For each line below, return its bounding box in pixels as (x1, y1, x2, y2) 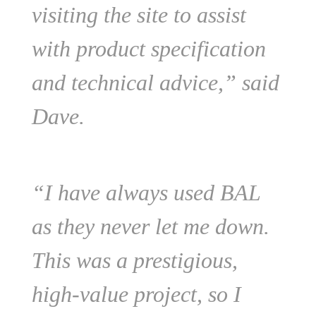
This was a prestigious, (31, 248, 238, 274)
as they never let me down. (31, 214, 269, 240)
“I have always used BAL (31, 180, 260, 206)
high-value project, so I (31, 281, 241, 308)
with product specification (31, 36, 266, 62)
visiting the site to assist (31, 2, 246, 28)
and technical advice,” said (31, 70, 279, 96)
